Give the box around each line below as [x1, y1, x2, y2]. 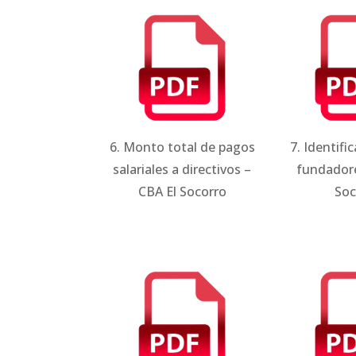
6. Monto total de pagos [109, 138, 255, 157]
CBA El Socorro [137, 183, 226, 201]
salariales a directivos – [113, 161, 252, 179]
